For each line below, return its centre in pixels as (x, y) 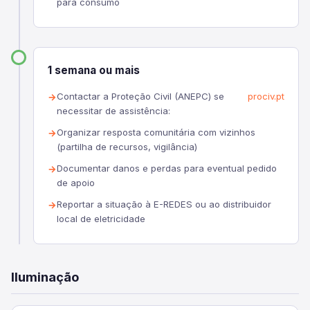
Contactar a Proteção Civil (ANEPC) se (140, 96)
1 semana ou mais (94, 70)
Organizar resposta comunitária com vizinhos (156, 132)
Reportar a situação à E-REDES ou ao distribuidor (164, 204)
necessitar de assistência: (113, 111)
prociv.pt (266, 96)
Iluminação (45, 277)
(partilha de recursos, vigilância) (127, 147)
